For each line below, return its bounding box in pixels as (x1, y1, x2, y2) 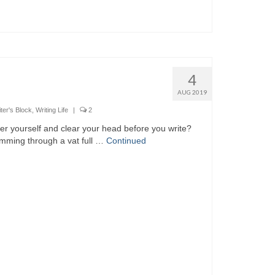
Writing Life (36, 106, 69, 114)
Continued (106, 135, 147, 145)
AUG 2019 (177, 88, 207, 96)
